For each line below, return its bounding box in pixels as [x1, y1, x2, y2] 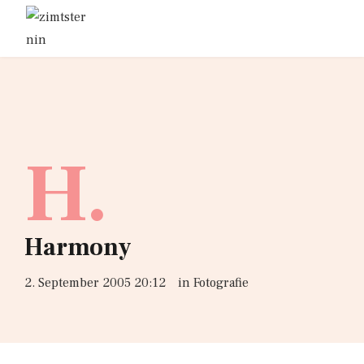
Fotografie [193, 275, 249, 291]
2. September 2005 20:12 [24, 275, 166, 291]
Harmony [24, 232, 132, 263]
